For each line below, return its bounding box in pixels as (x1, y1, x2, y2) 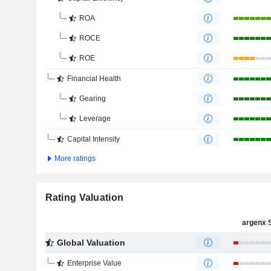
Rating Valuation (45, 192, 124, 203)
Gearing (79, 94, 106, 103)
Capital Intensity (67, 135, 120, 143)
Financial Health (67, 74, 121, 83)
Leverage (79, 114, 111, 123)
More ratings (52, 154, 96, 163)
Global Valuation (56, 238, 125, 247)
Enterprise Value (67, 259, 122, 267)
